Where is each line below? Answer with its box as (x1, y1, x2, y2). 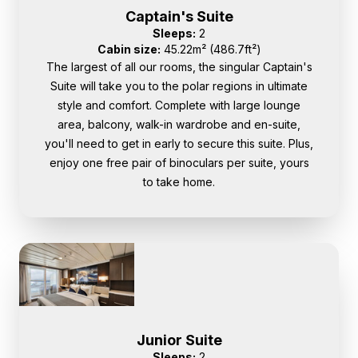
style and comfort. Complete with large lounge (58, 98, 300, 113)
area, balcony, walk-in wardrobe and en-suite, (58, 117, 300, 132)
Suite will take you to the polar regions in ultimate (50, 79, 308, 93)
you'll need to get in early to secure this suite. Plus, (45, 137, 313, 151)
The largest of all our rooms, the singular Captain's (46, 60, 312, 74)
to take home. (143, 175, 215, 189)
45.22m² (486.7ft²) (160, 42, 261, 57)
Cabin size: (97, 42, 161, 57)
